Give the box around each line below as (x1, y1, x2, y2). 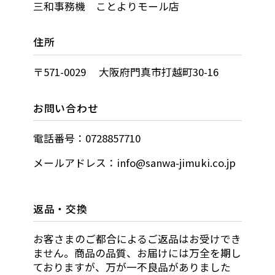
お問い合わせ (33, 100, 99, 115)
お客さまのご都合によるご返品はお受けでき (33, 231, 241, 246)
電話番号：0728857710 (33, 130, 141, 145)
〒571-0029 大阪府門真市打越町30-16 (33, 64, 219, 80)
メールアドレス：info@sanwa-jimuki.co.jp (33, 155, 236, 170)
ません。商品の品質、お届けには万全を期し (33, 245, 241, 260)
